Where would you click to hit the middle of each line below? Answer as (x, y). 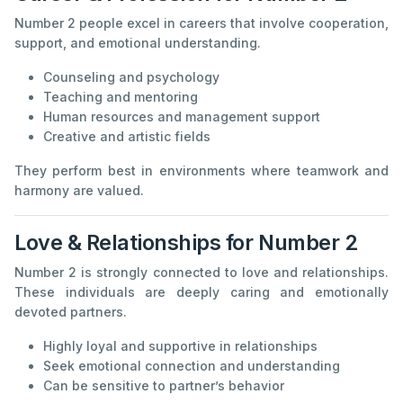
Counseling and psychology (131, 77)
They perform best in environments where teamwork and (201, 171)
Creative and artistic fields (127, 137)
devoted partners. (71, 312)
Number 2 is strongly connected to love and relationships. (201, 273)
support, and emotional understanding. (138, 43)
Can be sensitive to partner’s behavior (164, 386)
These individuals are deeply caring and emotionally (201, 292)
